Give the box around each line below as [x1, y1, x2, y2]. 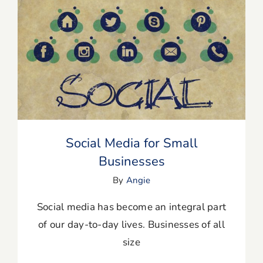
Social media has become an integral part [36, 200, 227, 214]
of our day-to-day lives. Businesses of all [38, 218, 225, 232]
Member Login [18, 87, 96, 103]
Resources [18, 54, 74, 70]
